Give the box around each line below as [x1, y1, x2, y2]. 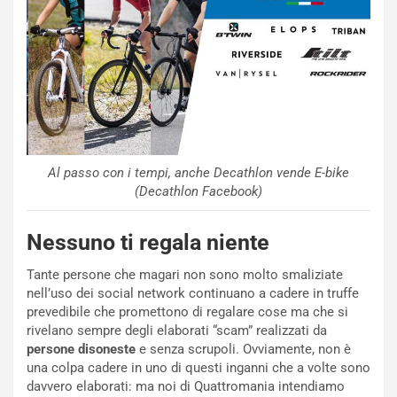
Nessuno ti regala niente [27, 230, 269, 256]
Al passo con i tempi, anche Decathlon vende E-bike [48, 165, 349, 182]
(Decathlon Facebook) [135, 183, 262, 200]
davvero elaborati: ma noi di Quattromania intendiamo [27, 378, 345, 395]
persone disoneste [27, 341, 136, 358]
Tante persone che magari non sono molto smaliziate [27, 267, 343, 284]
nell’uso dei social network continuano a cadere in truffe [27, 285, 359, 302]
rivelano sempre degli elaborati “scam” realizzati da [27, 323, 327, 339]
